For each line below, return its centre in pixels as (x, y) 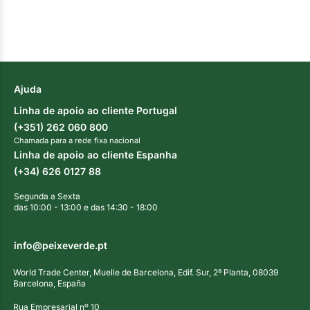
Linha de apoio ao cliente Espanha (95, 154)
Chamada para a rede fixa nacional (77, 140)
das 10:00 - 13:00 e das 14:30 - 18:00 (86, 207)
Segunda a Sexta (47, 196)
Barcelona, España (49, 283)
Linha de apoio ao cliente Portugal (95, 110)
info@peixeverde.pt (61, 245)
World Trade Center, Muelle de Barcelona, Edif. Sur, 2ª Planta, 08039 (146, 272)
